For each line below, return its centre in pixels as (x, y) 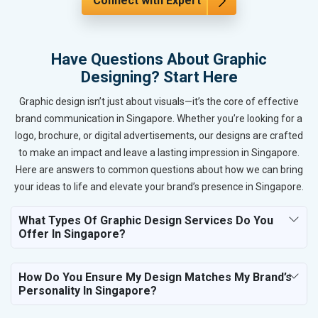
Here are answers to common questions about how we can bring (159, 169)
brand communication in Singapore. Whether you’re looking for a (159, 118)
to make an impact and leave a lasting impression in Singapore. (159, 152)
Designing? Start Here (159, 77)
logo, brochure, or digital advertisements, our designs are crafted (159, 135)
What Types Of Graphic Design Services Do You (146, 220)
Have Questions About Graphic (159, 59)
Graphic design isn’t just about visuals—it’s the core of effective (159, 101)
